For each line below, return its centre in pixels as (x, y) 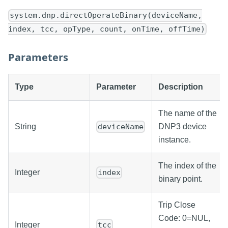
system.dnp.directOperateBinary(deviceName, (106, 16)
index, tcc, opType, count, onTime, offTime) (107, 29)
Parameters (38, 57)
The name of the (188, 113)
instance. (175, 139)
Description (181, 87)
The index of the (187, 165)
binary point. (180, 179)
